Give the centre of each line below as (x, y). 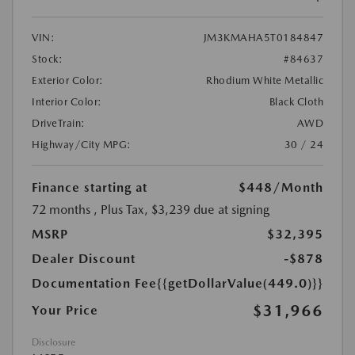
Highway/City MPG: (82, 144)
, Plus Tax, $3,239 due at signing (181, 209)
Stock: (47, 59)
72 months (61, 209)
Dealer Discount (84, 258)
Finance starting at (90, 187)
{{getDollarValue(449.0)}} (240, 283)
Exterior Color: (68, 80)
